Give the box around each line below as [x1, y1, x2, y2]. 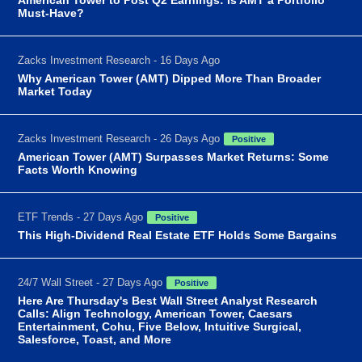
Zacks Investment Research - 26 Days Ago [18, 132, 221, 145]
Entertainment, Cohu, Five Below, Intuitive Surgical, [18, 319, 302, 333]
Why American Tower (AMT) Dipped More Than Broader [18, 71, 322, 85]
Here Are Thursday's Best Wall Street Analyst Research [18, 293, 318, 307]
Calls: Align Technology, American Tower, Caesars [18, 306, 293, 320]
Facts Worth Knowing [18, 162, 138, 176]
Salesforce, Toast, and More [18, 332, 172, 346]
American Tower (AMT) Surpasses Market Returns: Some [18, 149, 330, 163]
